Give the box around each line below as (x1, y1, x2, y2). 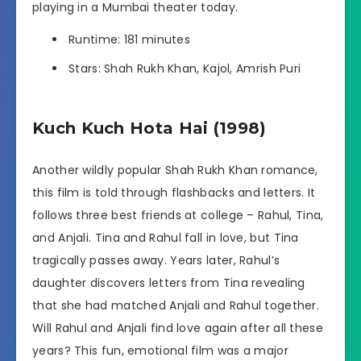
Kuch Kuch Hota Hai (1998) (32, 118, 267, 139)
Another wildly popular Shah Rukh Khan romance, (32, 161, 318, 178)
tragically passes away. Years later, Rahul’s (32, 251, 280, 268)
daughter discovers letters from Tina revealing (32, 274, 305, 291)
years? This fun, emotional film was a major (32, 342, 288, 359)
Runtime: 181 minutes (68, 31, 190, 48)
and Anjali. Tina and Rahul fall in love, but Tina (32, 229, 299, 246)
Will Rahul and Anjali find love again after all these (32, 319, 323, 336)
